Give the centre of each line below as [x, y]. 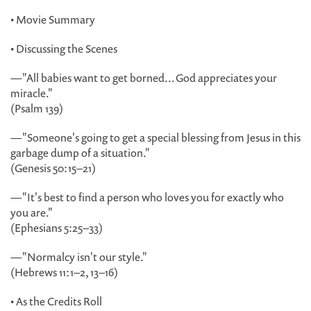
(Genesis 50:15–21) [53, 168]
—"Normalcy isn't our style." [79, 257]
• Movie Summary [53, 19]
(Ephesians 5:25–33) [57, 228]
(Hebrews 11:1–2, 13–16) [64, 272]
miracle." [32, 93]
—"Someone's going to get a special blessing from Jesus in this [155, 137]
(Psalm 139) [37, 108]
